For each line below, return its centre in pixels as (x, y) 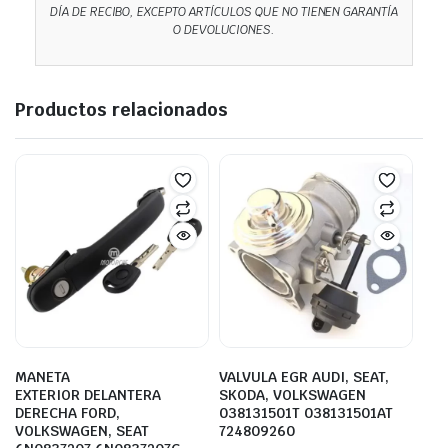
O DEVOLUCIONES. (224, 29)
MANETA (42, 376)
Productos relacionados (121, 109)
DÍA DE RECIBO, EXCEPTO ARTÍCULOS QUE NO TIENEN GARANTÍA (224, 11)
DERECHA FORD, (67, 412)
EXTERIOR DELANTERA (88, 394)
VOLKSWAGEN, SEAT (82, 430)
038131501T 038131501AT (306, 412)
